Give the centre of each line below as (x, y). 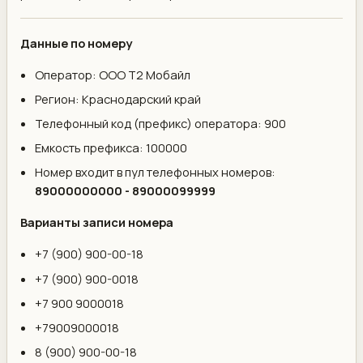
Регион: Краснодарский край (118, 98)
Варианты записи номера (97, 222)
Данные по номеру (76, 43)
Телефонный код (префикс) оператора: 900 (161, 123)
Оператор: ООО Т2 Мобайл (113, 74)
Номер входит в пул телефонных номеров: (156, 172)
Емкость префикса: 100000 (111, 148)
